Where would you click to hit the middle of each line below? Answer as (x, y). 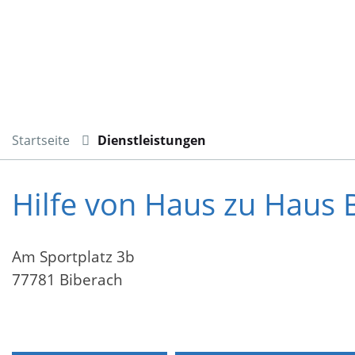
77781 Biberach (67, 280)
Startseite (41, 140)
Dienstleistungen (152, 140)
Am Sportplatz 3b (73, 257)
